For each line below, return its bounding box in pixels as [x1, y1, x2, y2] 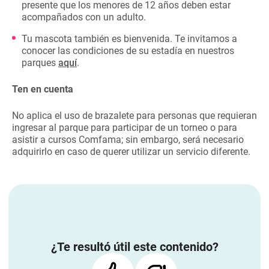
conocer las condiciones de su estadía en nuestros [22, 45, 234, 56]
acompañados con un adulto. [22, 11, 146, 23]
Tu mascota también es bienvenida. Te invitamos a [22, 33, 237, 44]
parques [22, 57, 58, 68]
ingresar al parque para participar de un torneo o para [12, 122, 237, 133]
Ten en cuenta [12, 83, 73, 95]
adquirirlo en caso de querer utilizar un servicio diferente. [12, 146, 250, 157]
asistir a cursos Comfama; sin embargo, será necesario [12, 134, 244, 145]
